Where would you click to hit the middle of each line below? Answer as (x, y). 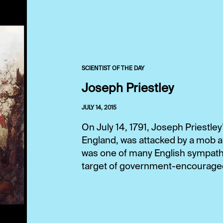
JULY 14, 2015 (99, 108)
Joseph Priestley (128, 88)
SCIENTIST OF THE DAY (113, 68)
